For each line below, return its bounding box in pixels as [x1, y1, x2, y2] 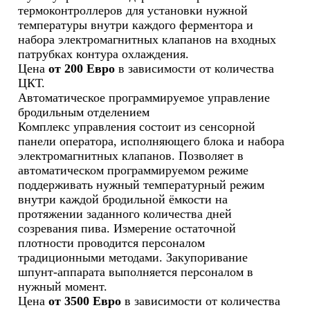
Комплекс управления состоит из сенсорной [18, 120, 256, 134]
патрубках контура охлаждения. [18, 47, 190, 61]
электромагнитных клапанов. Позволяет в [18, 149, 244, 163]
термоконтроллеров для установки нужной [18, 3, 248, 17]
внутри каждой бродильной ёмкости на [18, 192, 228, 206]
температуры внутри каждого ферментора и [18, 18, 254, 32]
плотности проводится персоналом [18, 236, 206, 250]
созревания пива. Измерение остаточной [18, 221, 237, 235]
